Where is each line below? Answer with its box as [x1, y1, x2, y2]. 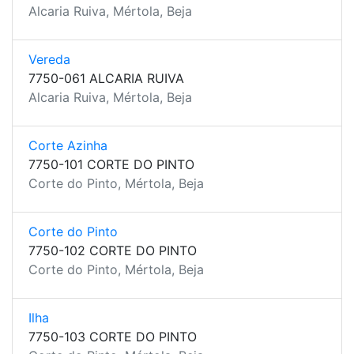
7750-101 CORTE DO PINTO [28, 156, 194, 172]
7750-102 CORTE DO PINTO [28, 243, 197, 258]
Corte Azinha [28, 137, 107, 153]
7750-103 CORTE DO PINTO [28, 329, 197, 345]
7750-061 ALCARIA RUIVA [28, 70, 184, 86]
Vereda [28, 51, 70, 67]
